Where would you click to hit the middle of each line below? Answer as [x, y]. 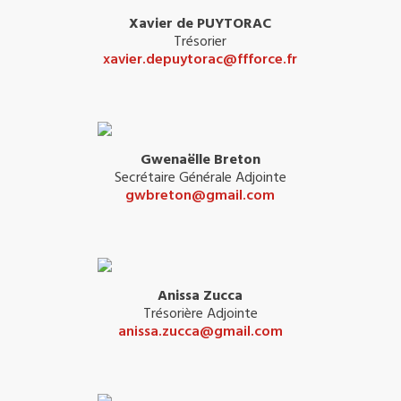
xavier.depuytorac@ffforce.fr [200, 60]
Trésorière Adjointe [200, 314]
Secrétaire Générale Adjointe [200, 178]
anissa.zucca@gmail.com [200, 332]
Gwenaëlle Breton [200, 160]
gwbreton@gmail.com [200, 196]
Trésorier [200, 42]
